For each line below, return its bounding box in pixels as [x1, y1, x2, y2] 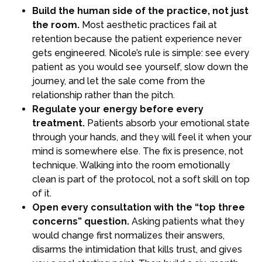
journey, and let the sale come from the [32, 75, 205, 87]
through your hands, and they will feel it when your [32, 132, 251, 143]
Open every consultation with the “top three [32, 202, 245, 213]
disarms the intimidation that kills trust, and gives [32, 244, 242, 256]
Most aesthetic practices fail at [80, 19, 217, 31]
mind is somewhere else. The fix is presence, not [32, 146, 243, 157]
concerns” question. [32, 216, 129, 227]
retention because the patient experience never [32, 33, 242, 45]
